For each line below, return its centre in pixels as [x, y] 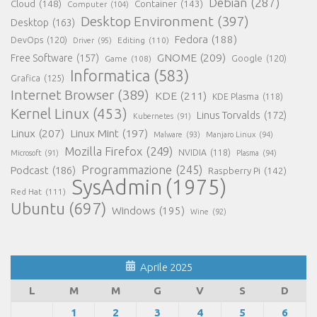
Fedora [191, 39]
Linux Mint [94, 133]
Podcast [30, 170]
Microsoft [26, 152]
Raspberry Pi [234, 170]
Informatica [110, 75]
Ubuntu [38, 208]
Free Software [42, 58]
